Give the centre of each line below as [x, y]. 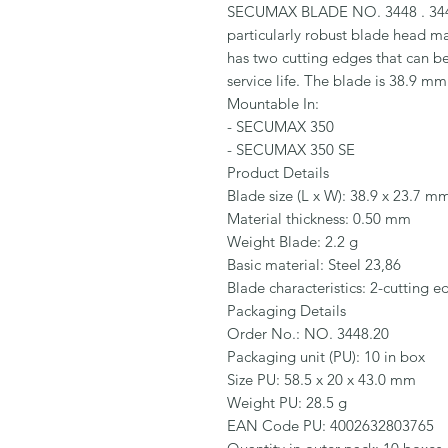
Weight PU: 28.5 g [287, 403]
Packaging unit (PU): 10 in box [326, 357]
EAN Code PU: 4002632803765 [330, 426]
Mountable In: [273, 104]
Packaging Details [286, 311]
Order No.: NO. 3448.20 [308, 334]
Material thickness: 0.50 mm [319, 219]
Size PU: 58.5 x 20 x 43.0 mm [321, 380]
